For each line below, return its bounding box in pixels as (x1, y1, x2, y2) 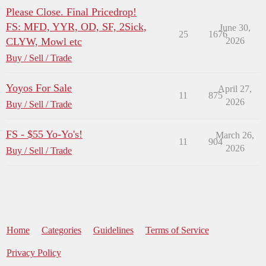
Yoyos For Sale (6, 81, 72, 94)
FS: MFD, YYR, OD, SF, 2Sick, (6, 20, 147, 33)
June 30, (219, 22, 251, 33)
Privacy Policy (6, 247, 61, 258)
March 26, (216, 129, 254, 140)
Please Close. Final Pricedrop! (6, 5, 137, 18)
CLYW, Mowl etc (6, 35, 82, 47)
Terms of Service (145, 224, 209, 235)
